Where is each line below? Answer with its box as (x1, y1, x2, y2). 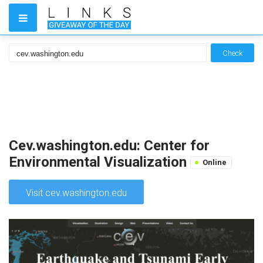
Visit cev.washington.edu (26, 187, 127, 198)
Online (203, 158, 227, 167)
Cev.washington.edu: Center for (9, 137, 210, 154)
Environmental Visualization (9, 154, 190, 170)
